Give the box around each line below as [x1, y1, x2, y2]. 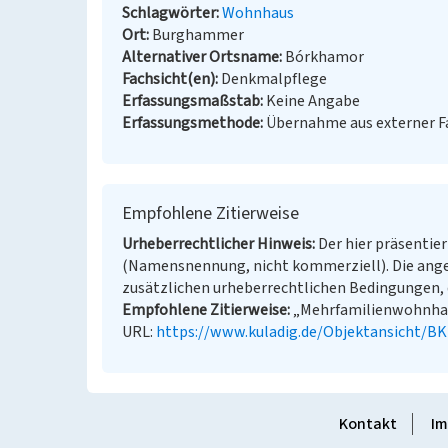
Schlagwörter [122, 2, 216, 24]
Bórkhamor [285, 46, 364, 68]
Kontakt [338, 413, 397, 435]
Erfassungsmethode [122, 112, 260, 134]
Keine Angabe [266, 90, 360, 112]
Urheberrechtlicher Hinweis [122, 233, 312, 255]
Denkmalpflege [221, 68, 327, 90]
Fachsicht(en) [122, 68, 215, 90]
